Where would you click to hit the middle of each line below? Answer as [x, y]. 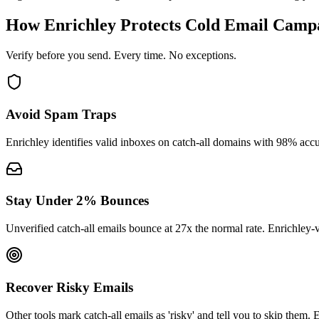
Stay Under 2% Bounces [77, 201]
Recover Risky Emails [69, 287]
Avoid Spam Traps [61, 114]
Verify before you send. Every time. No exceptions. [121, 56]
